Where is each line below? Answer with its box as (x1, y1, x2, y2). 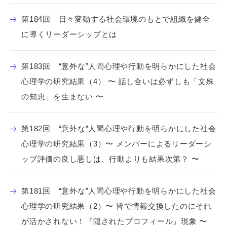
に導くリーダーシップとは (21, 30, 117, 39)
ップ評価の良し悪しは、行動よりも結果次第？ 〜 (21, 155, 200, 163)
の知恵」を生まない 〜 (21, 92, 104, 101)
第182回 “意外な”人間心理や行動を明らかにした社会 (21, 124, 216, 133)
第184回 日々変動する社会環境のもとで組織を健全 (21, 15, 210, 23)
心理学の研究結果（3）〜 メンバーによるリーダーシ (21, 139, 212, 148)
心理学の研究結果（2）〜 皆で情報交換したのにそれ (21, 202, 212, 210)
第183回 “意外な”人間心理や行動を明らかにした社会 (21, 62, 216, 70)
